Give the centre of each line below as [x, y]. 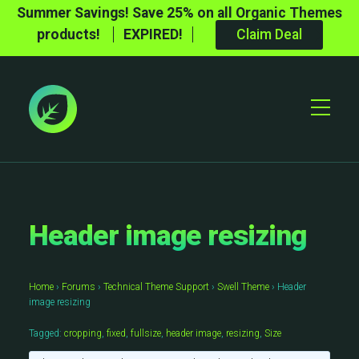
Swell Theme [243, 287]
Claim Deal [269, 34]
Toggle [331, 105]
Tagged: [46, 333]
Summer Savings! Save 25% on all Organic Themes [179, 13]
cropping [83, 333]
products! [70, 34]
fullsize [146, 333]
